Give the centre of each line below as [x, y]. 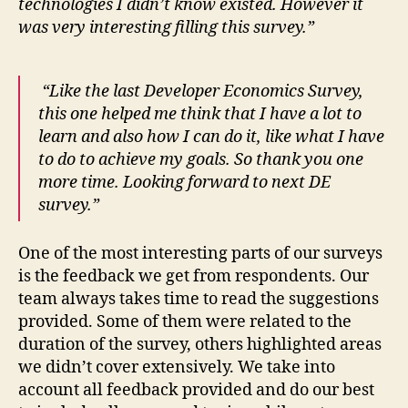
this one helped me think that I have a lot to [200, 115]
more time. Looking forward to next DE [184, 183]
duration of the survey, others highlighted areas [200, 344]
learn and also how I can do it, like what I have [211, 138]
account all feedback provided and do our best [196, 390]
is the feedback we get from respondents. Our [194, 276]
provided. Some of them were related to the [185, 321]
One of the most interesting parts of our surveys [200, 253]
